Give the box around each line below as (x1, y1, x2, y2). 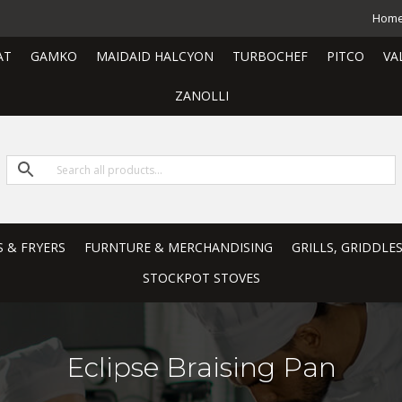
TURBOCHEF (232, 48, 308, 65)
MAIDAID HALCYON (95, 48, 214, 65)
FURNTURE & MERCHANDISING (84, 239, 273, 256)
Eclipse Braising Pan (66, 351, 336, 385)
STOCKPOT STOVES (143, 269, 260, 286)
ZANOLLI (174, 87, 229, 104)
